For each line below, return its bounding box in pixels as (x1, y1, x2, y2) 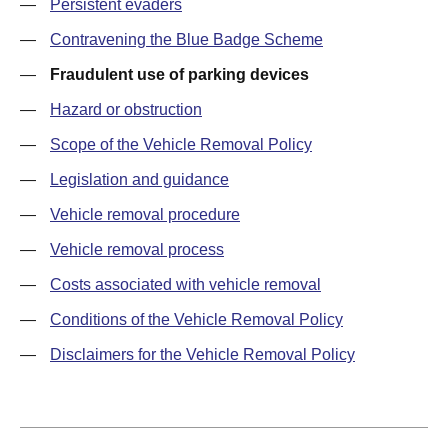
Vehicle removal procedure (50, 206, 240, 223)
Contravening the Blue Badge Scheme (50, 31, 323, 48)
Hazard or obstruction (50, 101, 202, 118)
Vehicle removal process (50, 241, 224, 258)
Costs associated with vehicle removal (50, 276, 321, 293)
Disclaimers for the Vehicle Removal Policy (50, 346, 355, 363)
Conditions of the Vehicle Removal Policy (50, 311, 343, 328)
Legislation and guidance (50, 171, 229, 188)
